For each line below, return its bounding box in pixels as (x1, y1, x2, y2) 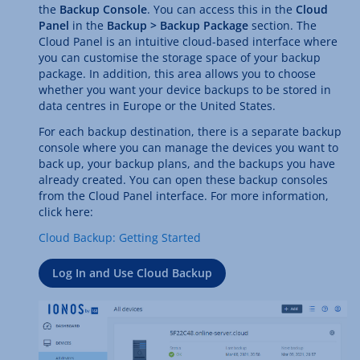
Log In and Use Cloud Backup (52, 265, 212, 280)
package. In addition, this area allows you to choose (39, 66, 316, 81)
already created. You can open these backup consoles (39, 172, 328, 187)
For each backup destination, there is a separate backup (39, 124, 342, 139)
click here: (39, 204, 93, 219)
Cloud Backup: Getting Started (39, 230, 201, 245)
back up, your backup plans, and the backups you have (39, 156, 335, 171)
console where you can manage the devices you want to (39, 140, 338, 155)
